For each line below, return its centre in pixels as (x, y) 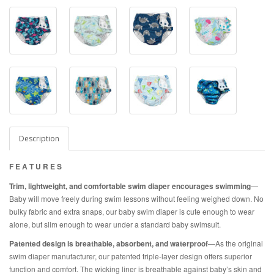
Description (39, 139)
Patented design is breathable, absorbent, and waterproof (109, 243)
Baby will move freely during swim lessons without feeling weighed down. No (136, 198)
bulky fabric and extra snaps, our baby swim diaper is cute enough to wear (132, 211)
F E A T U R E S (36, 166)
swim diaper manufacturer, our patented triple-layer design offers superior (131, 256)
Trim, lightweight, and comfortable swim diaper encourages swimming (130, 186)
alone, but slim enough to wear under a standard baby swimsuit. (116, 224)
